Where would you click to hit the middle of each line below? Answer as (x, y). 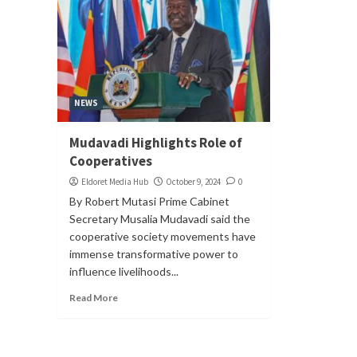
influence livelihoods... (124, 271)
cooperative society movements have (163, 236)
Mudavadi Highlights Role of (156, 142)
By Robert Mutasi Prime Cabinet (149, 201)
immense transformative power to (154, 253)
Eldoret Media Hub (115, 181)
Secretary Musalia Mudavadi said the (160, 218)
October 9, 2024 (193, 181)
